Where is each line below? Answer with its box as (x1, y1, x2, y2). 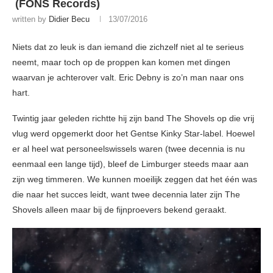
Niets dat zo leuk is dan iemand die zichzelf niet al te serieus (12, 42, 244, 52)
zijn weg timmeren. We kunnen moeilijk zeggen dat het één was (12, 174, 257, 185)
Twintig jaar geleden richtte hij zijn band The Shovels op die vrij (12, 113, 254, 124)
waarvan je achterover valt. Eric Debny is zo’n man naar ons (12, 73, 244, 83)
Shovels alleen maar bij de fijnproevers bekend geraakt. (12, 205, 227, 215)
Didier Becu (49, 15, 90, 24)
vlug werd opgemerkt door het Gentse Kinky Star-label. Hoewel (12, 129, 255, 139)
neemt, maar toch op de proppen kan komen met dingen (12, 57, 230, 68)
